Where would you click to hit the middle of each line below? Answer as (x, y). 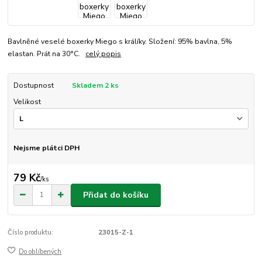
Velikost (27, 102)
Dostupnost (33, 86)
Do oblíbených (40, 251)
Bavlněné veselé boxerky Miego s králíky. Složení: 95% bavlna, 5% (120, 42)
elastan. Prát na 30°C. (47, 54)
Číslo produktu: (31, 233)
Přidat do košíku (116, 195)
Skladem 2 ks (95, 86)
